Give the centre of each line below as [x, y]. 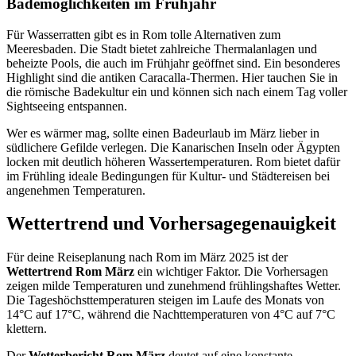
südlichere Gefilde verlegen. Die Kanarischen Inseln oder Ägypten [173, 147]
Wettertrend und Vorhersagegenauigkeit [171, 224]
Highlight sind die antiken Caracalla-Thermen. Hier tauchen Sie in [172, 77]
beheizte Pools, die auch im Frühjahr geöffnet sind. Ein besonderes [173, 63]
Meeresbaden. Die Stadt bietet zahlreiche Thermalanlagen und [162, 48]
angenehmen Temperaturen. [76, 190]
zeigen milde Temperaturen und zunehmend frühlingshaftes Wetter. [174, 286]
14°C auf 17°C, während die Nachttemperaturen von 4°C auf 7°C [171, 315]
